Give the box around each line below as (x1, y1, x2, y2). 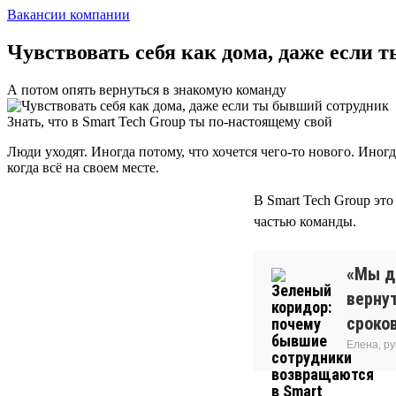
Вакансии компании (7, 6, 130, 22)
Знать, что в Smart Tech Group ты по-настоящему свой (7, 113, 332, 129)
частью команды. (254, 213, 356, 229)
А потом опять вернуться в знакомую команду (7, 81, 286, 97)
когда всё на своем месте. (7, 159, 159, 175)
